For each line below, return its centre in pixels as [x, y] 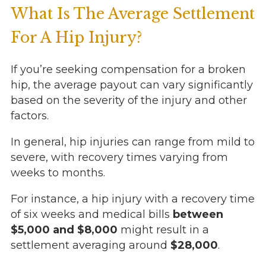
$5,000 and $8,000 [64, 230]
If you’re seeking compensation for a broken [128, 70]
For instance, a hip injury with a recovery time [132, 199]
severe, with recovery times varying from [119, 158]
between [198, 215]
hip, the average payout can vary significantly [132, 85]
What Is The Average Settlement [132, 14]
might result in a [163, 230]
